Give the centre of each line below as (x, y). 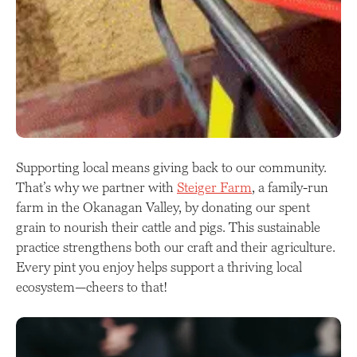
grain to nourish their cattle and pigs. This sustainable (168, 227)
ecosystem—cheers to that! (92, 287)
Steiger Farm (214, 187)
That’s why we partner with (96, 187)
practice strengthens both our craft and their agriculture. (176, 247)
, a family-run (290, 187)
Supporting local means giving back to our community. (171, 167)
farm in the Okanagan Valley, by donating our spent (163, 207)
